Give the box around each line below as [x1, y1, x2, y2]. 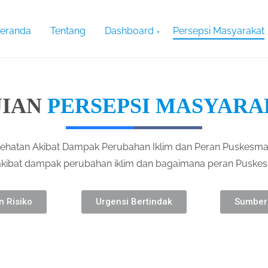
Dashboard [105, 25, 154, 37]
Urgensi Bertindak [96, 196, 172, 207]
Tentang [50, 25, 86, 37]
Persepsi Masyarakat [173, 25, 265, 37]
